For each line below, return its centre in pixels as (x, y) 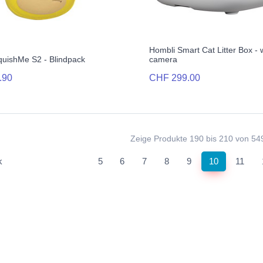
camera (163, 60)
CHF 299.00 (175, 78)
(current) (234, 160)
